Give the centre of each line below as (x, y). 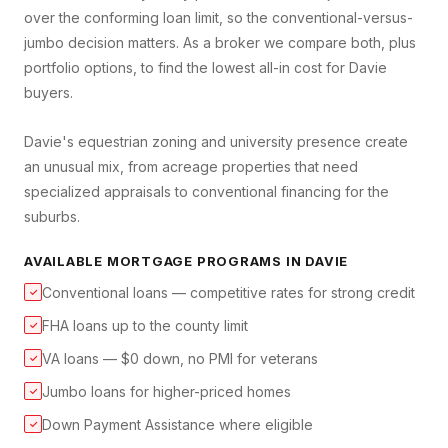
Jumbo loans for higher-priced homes (166, 392)
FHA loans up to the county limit (145, 326)
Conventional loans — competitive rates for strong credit (228, 293)
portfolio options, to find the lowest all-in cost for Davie (205, 68)
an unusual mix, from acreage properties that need (191, 167)
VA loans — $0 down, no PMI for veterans (180, 359)
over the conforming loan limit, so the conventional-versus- (218, 18)
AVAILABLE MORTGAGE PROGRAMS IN (165, 261)
